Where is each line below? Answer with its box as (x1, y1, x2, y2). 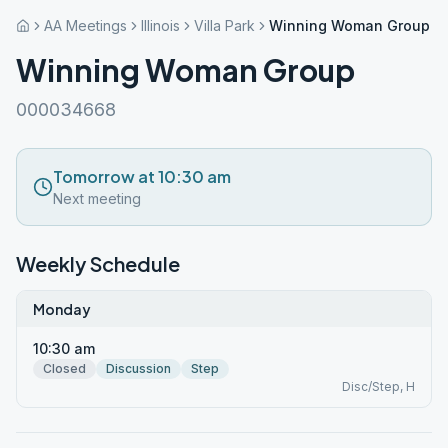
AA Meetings (44, 17, 127, 34)
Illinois (141, 17, 180, 34)
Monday (33, 300, 91, 318)
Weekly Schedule (16, 251, 180, 276)
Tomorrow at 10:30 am (53, 166, 231, 187)
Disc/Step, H (342, 379, 415, 394)
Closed (43, 361, 86, 376)
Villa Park (194, 17, 255, 34)
